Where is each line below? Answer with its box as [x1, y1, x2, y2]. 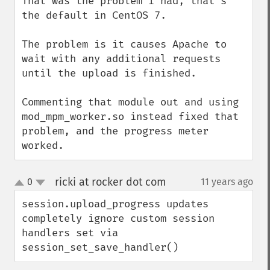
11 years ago [201, 176, 253, 187]
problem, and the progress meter [22, 125, 209, 137]
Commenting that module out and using [22, 96, 239, 108]
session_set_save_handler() [22, 241, 178, 254]
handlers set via [22, 227, 118, 239]
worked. [22, 139, 64, 152]
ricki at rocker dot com [54, 175, 166, 189]
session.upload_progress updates [22, 198, 209, 210]
